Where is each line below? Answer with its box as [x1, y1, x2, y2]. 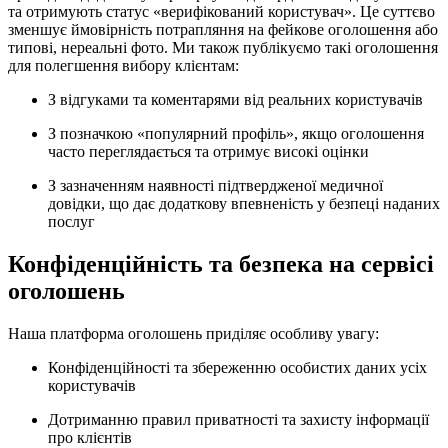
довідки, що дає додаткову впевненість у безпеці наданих [48, 194, 440, 212]
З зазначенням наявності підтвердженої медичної [48, 176, 383, 194]
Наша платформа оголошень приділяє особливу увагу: [8, 324, 379, 342]
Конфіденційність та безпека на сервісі [8, 250, 434, 277]
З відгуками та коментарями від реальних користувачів [48, 90, 423, 108]
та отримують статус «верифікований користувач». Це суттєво [8, 2, 435, 20]
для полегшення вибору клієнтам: [8, 56, 239, 74]
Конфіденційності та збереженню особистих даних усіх [48, 358, 427, 376]
